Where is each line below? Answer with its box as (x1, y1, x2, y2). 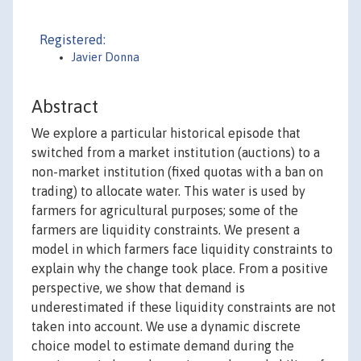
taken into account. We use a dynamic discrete (31, 319, 301, 334)
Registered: (39, 32, 106, 47)
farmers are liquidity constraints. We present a (31, 222, 300, 238)
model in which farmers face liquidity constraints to (31, 242, 333, 257)
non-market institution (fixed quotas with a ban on (31, 164, 323, 180)
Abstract (31, 96, 98, 118)
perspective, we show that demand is (31, 280, 245, 296)
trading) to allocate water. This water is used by (31, 184, 305, 199)
